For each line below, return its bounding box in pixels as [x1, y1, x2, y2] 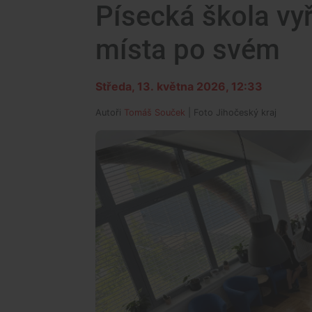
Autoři [95, 107, 124, 118]
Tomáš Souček [124, 107, 185, 118]
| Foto [185, 107, 216, 118]
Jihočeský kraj [216, 107, 276, 118]
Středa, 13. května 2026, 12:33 [95, 79, 263, 93]
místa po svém [95, 33, 280, 66]
